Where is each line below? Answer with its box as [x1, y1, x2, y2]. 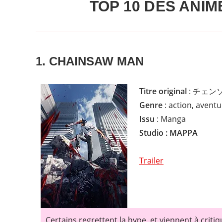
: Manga [155, 113, 186, 124]
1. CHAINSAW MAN [36, 54, 144, 68]
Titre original [139, 85, 187, 97]
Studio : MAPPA [139, 127, 198, 138]
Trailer [139, 155, 164, 166]
